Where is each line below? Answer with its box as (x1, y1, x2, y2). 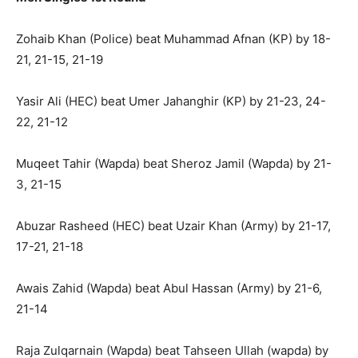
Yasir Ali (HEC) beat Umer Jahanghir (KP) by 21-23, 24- (16, 93, 326, 109)
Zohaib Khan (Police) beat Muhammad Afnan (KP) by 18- (16, 31, 331, 47)
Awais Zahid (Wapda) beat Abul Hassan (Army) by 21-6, (16, 280, 322, 296)
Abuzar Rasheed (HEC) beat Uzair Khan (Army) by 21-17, (16, 218, 331, 234)
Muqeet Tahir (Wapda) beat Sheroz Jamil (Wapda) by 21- (16, 156, 332, 172)
